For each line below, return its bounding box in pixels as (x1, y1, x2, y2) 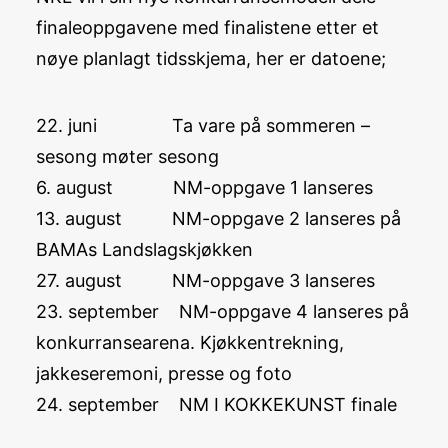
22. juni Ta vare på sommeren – (36, 115, 370, 136)
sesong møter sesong (36, 146, 219, 167)
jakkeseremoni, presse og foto (36, 363, 292, 384)
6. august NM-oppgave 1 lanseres (36, 177, 373, 198)
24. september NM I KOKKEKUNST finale (36, 394, 397, 415)
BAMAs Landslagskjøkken (36, 239, 253, 260)
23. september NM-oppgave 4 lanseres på (36, 301, 409, 322)
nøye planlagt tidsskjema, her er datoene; (36, 48, 386, 69)
